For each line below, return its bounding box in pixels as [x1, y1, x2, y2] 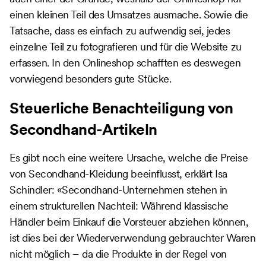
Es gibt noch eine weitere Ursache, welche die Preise [9, 150, 248, 164]
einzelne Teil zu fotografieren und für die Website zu [9, 39, 242, 53]
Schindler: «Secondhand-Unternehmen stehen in [9, 182, 227, 197]
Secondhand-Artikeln [9, 119, 157, 139]
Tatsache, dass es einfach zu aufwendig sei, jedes [9, 23, 230, 37]
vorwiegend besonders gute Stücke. [9, 71, 172, 85]
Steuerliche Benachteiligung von [9, 97, 233, 118]
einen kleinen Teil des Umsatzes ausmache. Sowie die [9, 7, 248, 21]
